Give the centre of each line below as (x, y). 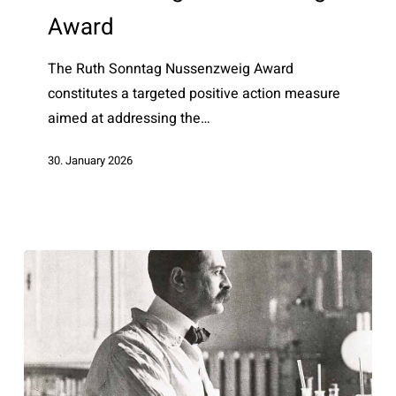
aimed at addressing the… (129, 118)
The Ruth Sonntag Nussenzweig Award (171, 69)
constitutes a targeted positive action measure (194, 93)
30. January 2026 (91, 160)
